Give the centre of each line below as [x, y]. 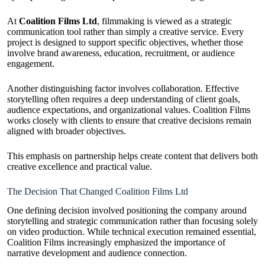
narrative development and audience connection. [97, 253]
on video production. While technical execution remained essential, [132, 232]
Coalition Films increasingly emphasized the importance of [116, 243]
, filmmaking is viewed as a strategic [164, 21]
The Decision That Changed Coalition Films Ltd [98, 191]
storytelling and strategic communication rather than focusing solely [132, 221]
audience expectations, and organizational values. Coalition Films [129, 109]
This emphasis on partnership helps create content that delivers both [132, 156]
